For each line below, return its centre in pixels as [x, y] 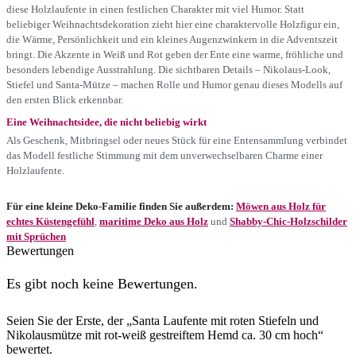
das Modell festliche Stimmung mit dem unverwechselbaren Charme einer [164, 155]
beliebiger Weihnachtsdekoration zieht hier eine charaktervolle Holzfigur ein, [173, 24]
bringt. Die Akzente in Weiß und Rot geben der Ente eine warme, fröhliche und [175, 54]
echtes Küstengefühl [50, 221]
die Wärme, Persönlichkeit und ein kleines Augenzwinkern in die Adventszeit [172, 39]
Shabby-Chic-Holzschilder [288, 221]
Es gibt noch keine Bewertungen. [102, 283]
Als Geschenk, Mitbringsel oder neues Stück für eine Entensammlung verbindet [177, 140]
